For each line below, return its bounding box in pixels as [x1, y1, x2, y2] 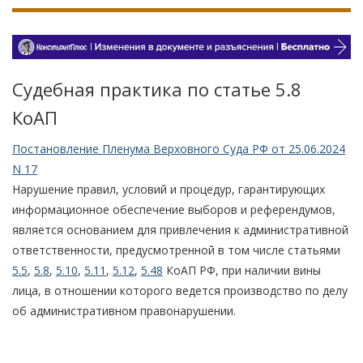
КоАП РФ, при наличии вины [163, 262, 321, 278]
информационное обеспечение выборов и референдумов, [12, 201, 335, 217]
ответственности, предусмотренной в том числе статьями [12, 241, 340, 258]
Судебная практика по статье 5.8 [12, 76, 301, 101]
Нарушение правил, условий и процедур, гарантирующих [12, 181, 325, 197]
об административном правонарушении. [12, 302, 236, 318]
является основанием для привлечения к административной [12, 221, 348, 237]
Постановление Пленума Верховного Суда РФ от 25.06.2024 [12, 140, 345, 156]
